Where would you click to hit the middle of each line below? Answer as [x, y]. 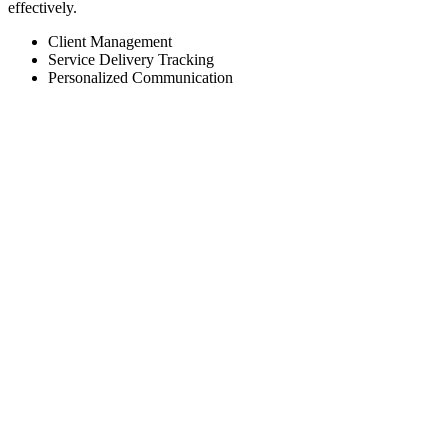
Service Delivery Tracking [131, 59]
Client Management [110, 41]
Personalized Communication [140, 77]
